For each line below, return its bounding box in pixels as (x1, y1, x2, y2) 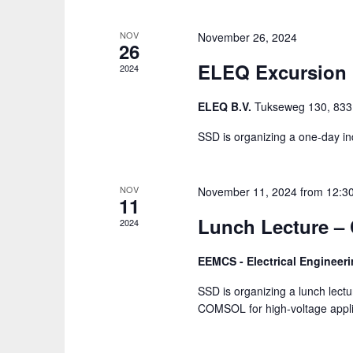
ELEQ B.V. (198, 98, 255, 114)
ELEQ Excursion (198, 58, 347, 85)
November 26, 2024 (198, 29, 298, 45)
